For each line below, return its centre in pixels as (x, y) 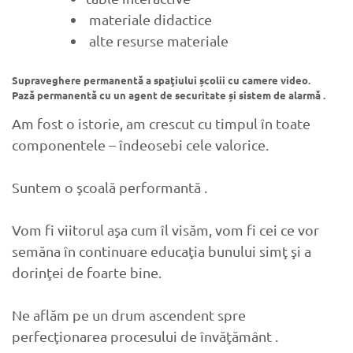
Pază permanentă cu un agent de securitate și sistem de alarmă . (169, 95)
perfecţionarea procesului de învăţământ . (145, 336)
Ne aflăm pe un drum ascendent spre (129, 315)
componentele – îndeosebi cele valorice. (140, 145)
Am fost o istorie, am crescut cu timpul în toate (161, 124)
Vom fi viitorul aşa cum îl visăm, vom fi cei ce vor (165, 230)
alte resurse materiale (157, 41)
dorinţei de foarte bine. (87, 273)
